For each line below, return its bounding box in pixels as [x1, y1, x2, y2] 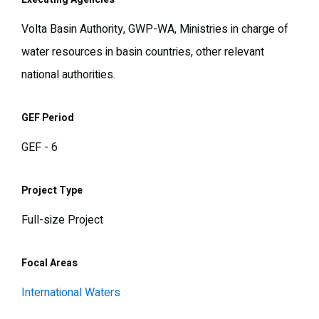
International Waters [21, 284, 120, 302]
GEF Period [21, 110, 74, 126]
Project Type [21, 183, 83, 199]
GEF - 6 [21, 139, 58, 157]
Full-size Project [21, 211, 103, 229]
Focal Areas [21, 256, 78, 271]
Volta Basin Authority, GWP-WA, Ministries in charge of [21, 21, 288, 38]
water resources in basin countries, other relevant [21, 43, 264, 61]
